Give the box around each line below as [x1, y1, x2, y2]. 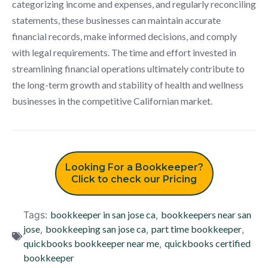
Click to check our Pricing [71, 173, 197, 185]
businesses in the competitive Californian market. [12, 95, 212, 106]
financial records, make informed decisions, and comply [12, 30, 237, 42]
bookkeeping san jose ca [45, 223, 146, 234]
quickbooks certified [165, 237, 251, 249]
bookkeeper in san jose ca [50, 208, 156, 220]
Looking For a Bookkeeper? [65, 161, 203, 173]
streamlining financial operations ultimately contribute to [12, 62, 245, 74]
